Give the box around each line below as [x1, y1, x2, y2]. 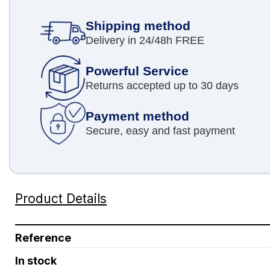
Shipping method [86, 18, 190, 33]
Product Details [15, 191, 107, 207]
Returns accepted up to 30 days [86, 79, 239, 92]
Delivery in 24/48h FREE [86, 34, 204, 46]
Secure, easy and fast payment [86, 124, 235, 137]
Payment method [86, 108, 189, 123]
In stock [15, 254, 57, 267]
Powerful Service [86, 63, 189, 78]
